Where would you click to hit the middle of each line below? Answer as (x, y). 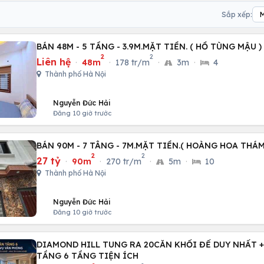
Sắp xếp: (237, 14)
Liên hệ (54, 62)
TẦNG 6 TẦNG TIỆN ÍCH (88, 256)
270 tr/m (124, 161)
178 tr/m (133, 62)
